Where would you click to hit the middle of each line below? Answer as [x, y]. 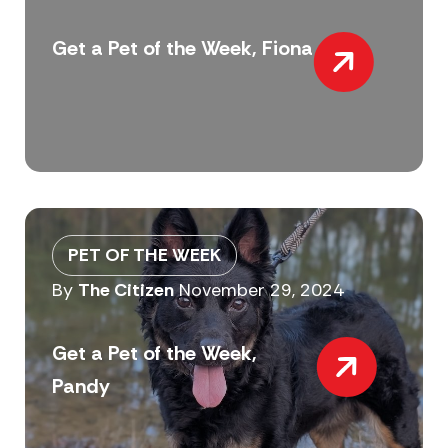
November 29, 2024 [261, 290]
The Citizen [125, 290]
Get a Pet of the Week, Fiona [182, 48]
